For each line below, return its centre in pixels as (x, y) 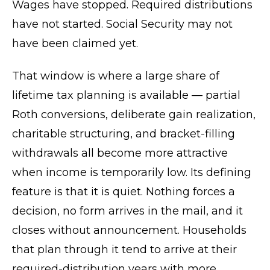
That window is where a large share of (116, 76)
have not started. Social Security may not (122, 24)
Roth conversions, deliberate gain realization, (134, 115)
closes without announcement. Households (129, 230)
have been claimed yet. (75, 43)
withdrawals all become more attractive (120, 153)
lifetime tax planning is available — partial (126, 95)
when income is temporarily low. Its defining (132, 172)
